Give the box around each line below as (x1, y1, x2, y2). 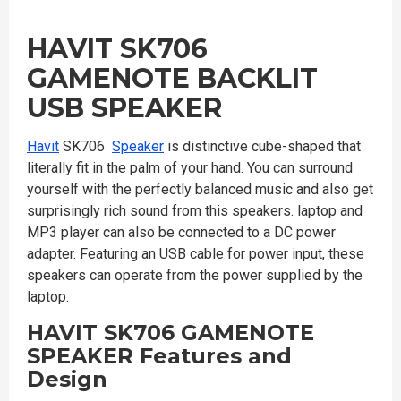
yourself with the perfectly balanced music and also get (27, 180, 373, 198)
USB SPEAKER (27, 90, 222, 124)
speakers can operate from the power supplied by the (27, 266, 363, 284)
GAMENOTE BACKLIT (27, 61, 318, 95)
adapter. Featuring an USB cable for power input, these (27, 244, 364, 262)
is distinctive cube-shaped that (164, 137, 361, 155)
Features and (140, 342, 292, 369)
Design (27, 365, 114, 392)
